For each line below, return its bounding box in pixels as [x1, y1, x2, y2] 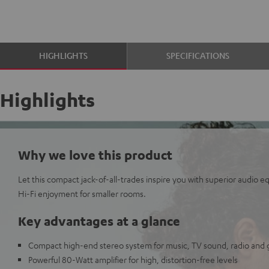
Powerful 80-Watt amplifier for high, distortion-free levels [28, 254, 238, 265]
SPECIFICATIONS [166, 50, 230, 61]
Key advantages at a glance [18, 213, 180, 229]
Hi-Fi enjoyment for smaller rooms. [18, 188, 146, 199]
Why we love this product [18, 147, 172, 163]
